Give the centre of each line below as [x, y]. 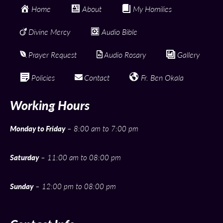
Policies [43, 77]
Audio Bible [119, 32]
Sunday [22, 186]
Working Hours [50, 105]
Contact [97, 77]
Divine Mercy [49, 32]
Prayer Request [53, 55]
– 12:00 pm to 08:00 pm [75, 186]
